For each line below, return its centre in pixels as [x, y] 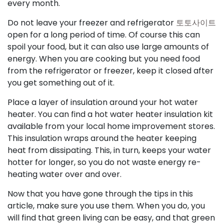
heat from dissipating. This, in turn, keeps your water [109, 150]
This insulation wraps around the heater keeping [102, 138]
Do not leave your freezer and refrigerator [92, 23]
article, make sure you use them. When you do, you [106, 206]
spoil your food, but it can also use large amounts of [108, 47]
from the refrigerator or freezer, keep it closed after [110, 71]
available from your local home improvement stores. [111, 126]
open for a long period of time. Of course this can [104, 35]
